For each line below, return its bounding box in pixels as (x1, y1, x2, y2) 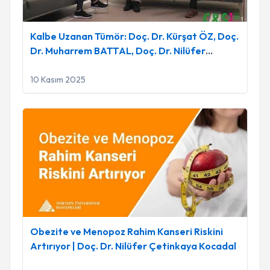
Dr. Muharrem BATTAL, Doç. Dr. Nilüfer (30, 45, 206, 57)
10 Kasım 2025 (30, 74, 86, 85)
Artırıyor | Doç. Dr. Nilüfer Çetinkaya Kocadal (30, 240, 236, 252)
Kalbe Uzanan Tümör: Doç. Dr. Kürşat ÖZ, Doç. (30, 30, 239, 42)
